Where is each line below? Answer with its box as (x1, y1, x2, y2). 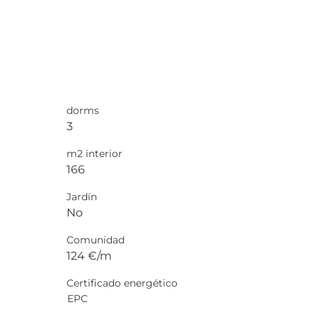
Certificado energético (66, 276, 178, 289)
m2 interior (66, 146, 122, 160)
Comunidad (66, 233, 125, 246)
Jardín (66, 190, 97, 203)
